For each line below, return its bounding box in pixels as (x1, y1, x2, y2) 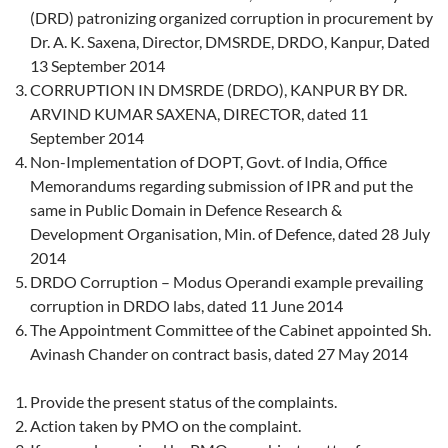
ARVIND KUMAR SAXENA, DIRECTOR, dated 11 (30, 104, 368, 124)
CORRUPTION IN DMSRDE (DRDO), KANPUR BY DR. (30, 80, 407, 100)
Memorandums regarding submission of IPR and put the (30, 176, 413, 196)
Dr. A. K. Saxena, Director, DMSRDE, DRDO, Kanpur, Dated (30, 32, 430, 52)
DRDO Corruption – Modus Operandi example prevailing (30, 272, 423, 292)
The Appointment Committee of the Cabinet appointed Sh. (30, 320, 431, 340)
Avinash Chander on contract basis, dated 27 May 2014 (30, 344, 408, 364)
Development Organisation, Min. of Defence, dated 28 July (30, 224, 430, 244)
